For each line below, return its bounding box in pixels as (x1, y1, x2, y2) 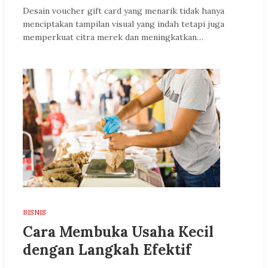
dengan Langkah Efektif (23, 240, 191, 259)
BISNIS (23, 207, 46, 217)
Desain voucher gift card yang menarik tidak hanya (23, 5, 224, 16)
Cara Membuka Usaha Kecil (23, 222, 214, 241)
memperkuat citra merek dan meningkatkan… (23, 31, 203, 42)
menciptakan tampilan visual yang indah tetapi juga (23, 18, 224, 29)
